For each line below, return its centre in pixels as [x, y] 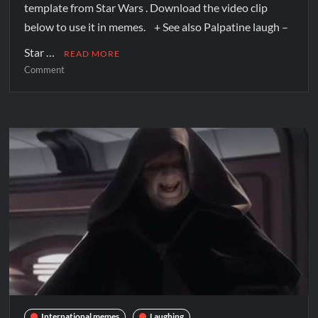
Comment [45, 69]
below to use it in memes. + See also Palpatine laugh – [157, 26]
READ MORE [92, 53]
